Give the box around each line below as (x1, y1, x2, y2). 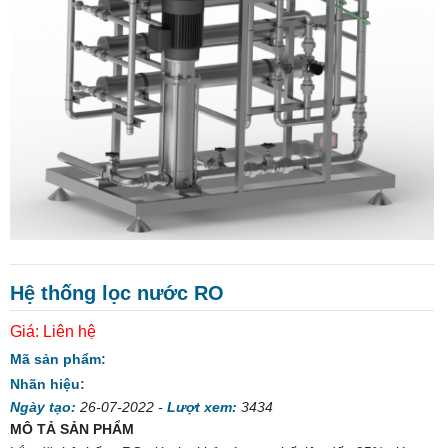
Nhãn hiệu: (10, 375, 85, 392)
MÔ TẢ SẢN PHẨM (10, 420, 134, 437)
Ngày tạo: (10, 398, 76, 415)
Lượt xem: (167, 398, 237, 415)
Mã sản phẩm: (10, 350, 106, 367)
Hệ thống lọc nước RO (10, 281, 224, 304)
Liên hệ (43, 322, 96, 340)
